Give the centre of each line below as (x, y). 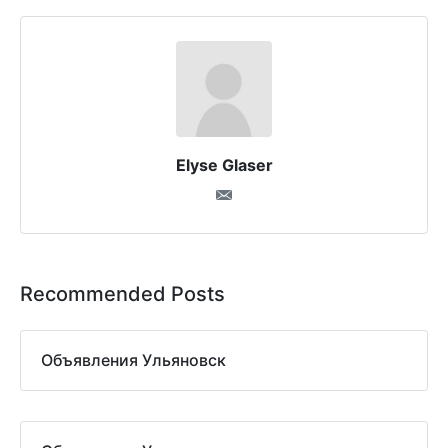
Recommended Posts (122, 294)
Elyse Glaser (224, 165)
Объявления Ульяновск (133, 360)
